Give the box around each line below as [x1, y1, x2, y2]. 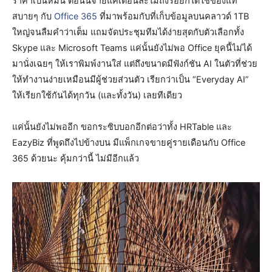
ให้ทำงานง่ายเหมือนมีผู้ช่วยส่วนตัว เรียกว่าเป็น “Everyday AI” [12, 73, 249, 85]
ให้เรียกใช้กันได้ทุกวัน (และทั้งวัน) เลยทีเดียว [12, 89, 182, 101]
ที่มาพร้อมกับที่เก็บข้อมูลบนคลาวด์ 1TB [97, 10, 249, 22]
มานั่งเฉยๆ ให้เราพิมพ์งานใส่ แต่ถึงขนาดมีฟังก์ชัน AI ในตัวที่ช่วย [12, 58, 257, 69]
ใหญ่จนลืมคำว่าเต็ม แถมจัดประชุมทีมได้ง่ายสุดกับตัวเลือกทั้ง [12, 26, 244, 38]
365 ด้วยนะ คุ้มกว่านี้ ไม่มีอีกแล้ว [12, 152, 139, 164]
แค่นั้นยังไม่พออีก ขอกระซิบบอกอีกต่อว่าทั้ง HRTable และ [12, 121, 232, 132]
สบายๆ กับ [12, 10, 54, 22]
